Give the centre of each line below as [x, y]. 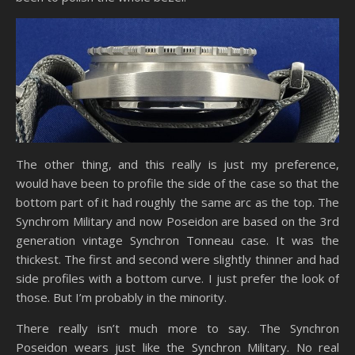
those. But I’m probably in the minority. [121, 297]
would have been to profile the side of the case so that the [177, 183]
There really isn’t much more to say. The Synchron [177, 328]
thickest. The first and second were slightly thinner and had [177, 259]
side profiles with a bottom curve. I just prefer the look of [177, 278]
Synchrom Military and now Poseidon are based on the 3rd [177, 221]
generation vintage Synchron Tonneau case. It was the [177, 240]
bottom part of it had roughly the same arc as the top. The [177, 202]
